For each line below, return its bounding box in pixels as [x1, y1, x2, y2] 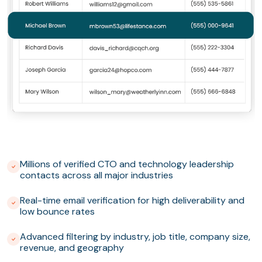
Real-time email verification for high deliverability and [20, 194, 244, 207]
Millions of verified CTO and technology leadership [20, 158, 234, 171]
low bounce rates [20, 205, 95, 218]
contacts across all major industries [20, 169, 173, 182]
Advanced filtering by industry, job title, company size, [20, 230, 250, 243]
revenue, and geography [20, 242, 124, 254]
